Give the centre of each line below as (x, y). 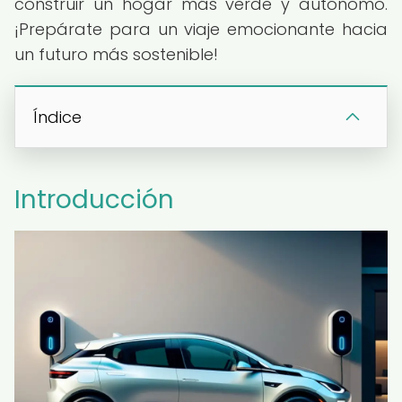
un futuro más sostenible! (116, 54)
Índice (57, 117)
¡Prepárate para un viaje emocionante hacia (201, 29)
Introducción (94, 200)
